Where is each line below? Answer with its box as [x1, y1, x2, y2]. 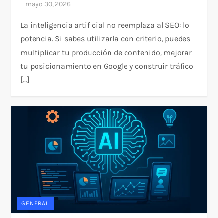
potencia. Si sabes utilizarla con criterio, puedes [20, 34, 191, 44]
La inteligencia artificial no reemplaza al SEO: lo [20, 20, 190, 30]
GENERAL [21, 200, 50, 207]
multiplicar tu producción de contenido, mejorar [20, 48, 192, 57]
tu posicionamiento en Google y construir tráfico [20, 61, 194, 71]
